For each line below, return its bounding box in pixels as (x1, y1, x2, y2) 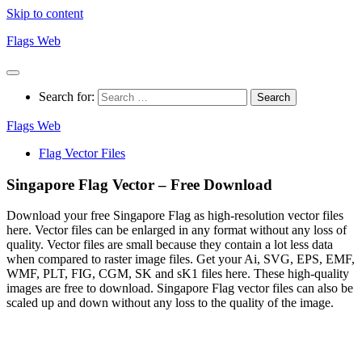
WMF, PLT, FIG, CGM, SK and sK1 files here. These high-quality (6, 267, 349, 281)
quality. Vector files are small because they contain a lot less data (6, 238, 333, 252)
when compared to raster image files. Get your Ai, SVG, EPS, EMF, (6, 252, 355, 267)
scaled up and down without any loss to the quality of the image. (6, 296, 334, 310)
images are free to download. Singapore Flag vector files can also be (6, 281, 353, 296)
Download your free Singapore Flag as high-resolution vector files (6, 208, 343, 223)
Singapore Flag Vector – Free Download (6, 175, 272, 193)
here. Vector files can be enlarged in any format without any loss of (6, 223, 347, 238)
